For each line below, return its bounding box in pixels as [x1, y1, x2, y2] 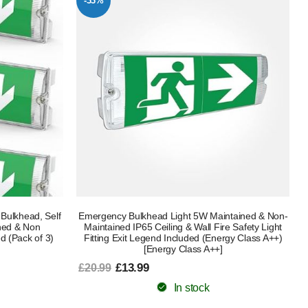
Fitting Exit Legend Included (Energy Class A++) [83, 232, 283, 243]
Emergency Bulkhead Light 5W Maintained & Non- [78, 210, 288, 221]
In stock [173, 281, 210, 294]
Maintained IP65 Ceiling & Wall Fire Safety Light [84, 221, 283, 232]
